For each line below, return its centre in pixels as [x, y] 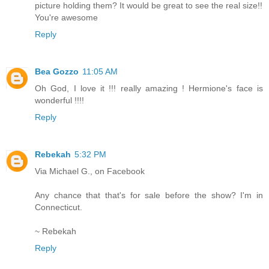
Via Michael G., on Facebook [90, 171]
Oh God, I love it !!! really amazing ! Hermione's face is [149, 88]
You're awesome [66, 17]
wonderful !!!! [59, 100]
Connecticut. [59, 207]
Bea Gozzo [57, 71]
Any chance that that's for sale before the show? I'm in [149, 195]
